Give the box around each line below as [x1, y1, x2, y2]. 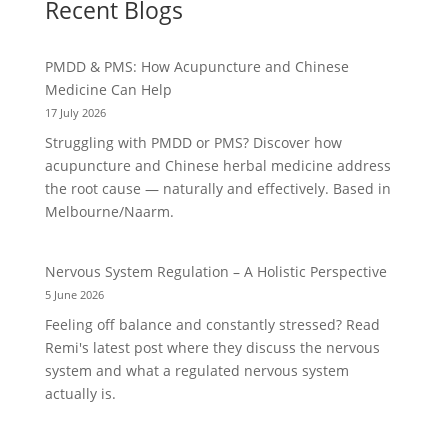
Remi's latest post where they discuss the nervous [44, 338, 380, 358]
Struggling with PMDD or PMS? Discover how [44, 133, 342, 153]
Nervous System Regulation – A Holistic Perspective [44, 262, 387, 282]
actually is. [44, 384, 116, 404]
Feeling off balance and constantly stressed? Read [44, 315, 380, 335]
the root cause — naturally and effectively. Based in [44, 179, 391, 199]
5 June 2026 [44, 287, 104, 303]
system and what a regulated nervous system [44, 361, 349, 381]
